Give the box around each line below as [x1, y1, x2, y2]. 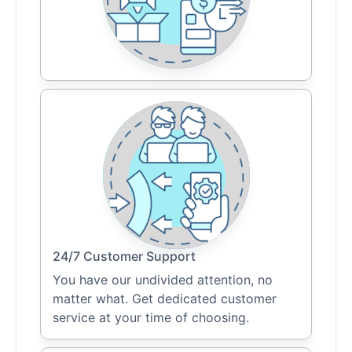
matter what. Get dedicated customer [53, 291, 277, 307]
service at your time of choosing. [53, 310, 249, 326]
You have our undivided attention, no [53, 272, 273, 288]
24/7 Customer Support [53, 248, 196, 265]
